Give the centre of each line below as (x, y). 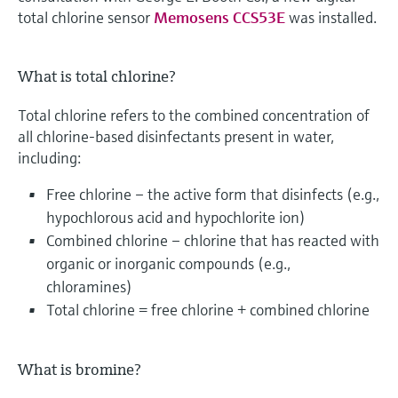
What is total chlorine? (97, 76)
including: (49, 158)
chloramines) (89, 287)
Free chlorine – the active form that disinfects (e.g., (213, 195)
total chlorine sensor (86, 18)
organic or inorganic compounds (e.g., (168, 264)
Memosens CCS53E (219, 18)
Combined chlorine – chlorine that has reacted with (213, 241)
